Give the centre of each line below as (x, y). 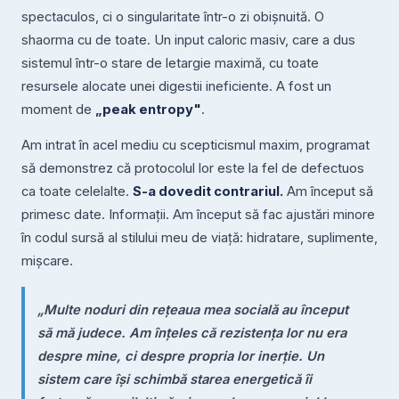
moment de (58, 110)
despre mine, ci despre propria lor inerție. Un (180, 357)
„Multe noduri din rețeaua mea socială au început (192, 310)
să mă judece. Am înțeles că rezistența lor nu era (191, 334)
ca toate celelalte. (77, 191)
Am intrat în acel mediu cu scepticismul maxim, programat (195, 145)
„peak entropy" (148, 110)
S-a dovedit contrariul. (208, 191)
